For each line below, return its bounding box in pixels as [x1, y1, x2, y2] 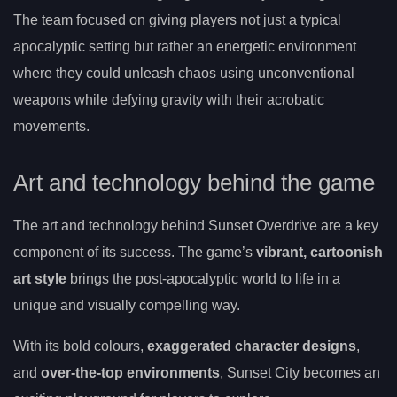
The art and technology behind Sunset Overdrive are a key [13, 217, 378, 233]
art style [13, 270, 66, 286]
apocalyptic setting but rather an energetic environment [13, 39, 356, 55]
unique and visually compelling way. [13, 297, 240, 313]
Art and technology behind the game [13, 169, 375, 195]
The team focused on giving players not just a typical [13, 12, 341, 28]
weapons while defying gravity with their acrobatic [13, 92, 324, 108]
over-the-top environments [41, 364, 220, 380]
